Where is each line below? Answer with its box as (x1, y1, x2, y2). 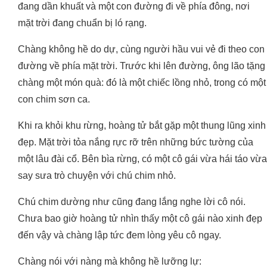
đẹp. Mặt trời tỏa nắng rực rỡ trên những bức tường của (18, 137, 253, 148)
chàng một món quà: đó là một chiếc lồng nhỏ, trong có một (18, 77, 266, 88)
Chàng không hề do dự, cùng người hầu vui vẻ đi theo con (18, 44, 265, 55)
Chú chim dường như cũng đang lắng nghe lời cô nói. (18, 197, 246, 207)
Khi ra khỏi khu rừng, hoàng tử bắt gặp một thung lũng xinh (18, 120, 266, 131)
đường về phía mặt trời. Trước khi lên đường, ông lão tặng (18, 61, 265, 72)
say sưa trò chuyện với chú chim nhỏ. (18, 170, 176, 181)
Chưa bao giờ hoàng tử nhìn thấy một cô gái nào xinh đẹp (18, 213, 262, 224)
